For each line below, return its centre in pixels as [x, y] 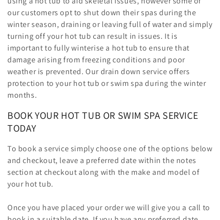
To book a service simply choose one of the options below [110, 148]
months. [23, 95]
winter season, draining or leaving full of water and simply [110, 24]
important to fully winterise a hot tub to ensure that [98, 48]
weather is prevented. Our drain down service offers [99, 71]
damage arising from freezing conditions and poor [96, 59]
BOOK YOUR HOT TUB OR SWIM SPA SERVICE [103, 116]
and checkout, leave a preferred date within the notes [102, 160]
